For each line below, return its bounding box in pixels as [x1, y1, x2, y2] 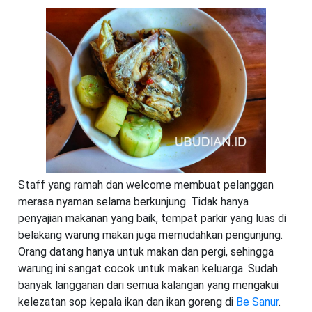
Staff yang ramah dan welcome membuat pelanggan [18, 178, 274, 192]
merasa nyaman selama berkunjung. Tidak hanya [18, 194, 249, 208]
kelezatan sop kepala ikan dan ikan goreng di [18, 295, 236, 309]
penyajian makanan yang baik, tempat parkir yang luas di [18, 211, 286, 225]
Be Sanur [236, 295, 279, 309]
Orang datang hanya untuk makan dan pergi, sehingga [18, 244, 274, 258]
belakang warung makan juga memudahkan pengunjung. [18, 228, 283, 242]
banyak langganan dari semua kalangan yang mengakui [18, 278, 279, 292]
